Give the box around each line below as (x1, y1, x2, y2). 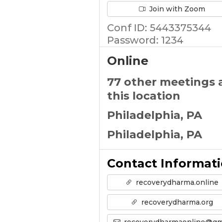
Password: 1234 (107, 34, 183, 46)
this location (107, 89, 180, 103)
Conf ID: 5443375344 (107, 21, 211, 34)
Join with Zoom (147, 4, 205, 13)
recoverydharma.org (139, 197, 213, 207)
